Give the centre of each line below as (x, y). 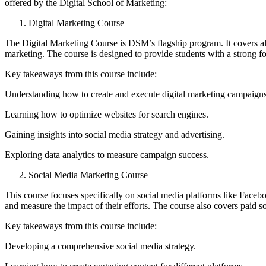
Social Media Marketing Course (88, 175)
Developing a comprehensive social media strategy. (100, 246)
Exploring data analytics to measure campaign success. (107, 154)
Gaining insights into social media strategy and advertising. (115, 134)
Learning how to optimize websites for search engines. (107, 114)
